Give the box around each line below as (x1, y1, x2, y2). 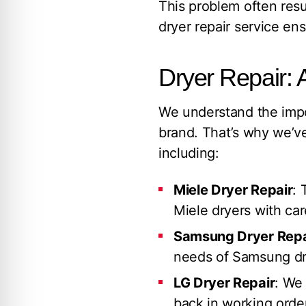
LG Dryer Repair (173, 275, 275, 291)
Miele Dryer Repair (173, 182, 293, 198)
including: (158, 145, 219, 161)
